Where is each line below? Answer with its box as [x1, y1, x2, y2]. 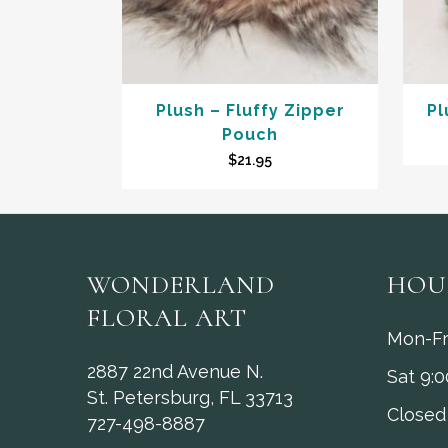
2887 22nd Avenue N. [87, 361, 263, 383]
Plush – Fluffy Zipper [155, 101, 345, 121]
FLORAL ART [87, 302, 247, 334]
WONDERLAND [87, 269, 275, 301]
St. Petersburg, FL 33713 [87, 387, 293, 409]
